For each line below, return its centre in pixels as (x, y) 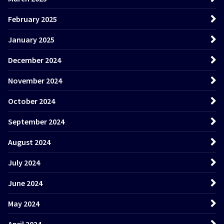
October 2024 (31, 101)
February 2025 (32, 19)
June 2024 (25, 183)
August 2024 (29, 142)
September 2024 (36, 121)
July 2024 (24, 162)
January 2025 (31, 39)
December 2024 (34, 60)
